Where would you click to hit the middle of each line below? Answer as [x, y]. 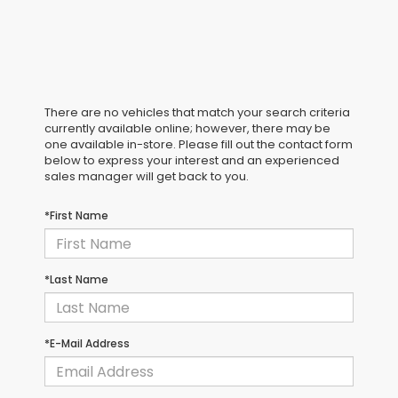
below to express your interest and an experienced [192, 161]
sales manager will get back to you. [147, 177]
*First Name [76, 216]
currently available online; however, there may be [187, 129]
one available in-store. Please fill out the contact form [199, 145]
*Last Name [76, 280]
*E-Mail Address [87, 344]
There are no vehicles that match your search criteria [197, 113]
